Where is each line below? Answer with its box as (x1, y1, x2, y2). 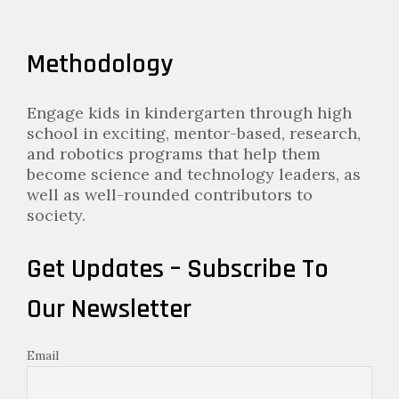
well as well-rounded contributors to (27, 183, 313, 205)
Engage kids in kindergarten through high (27, 102, 352, 123)
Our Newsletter (27, 291, 191, 326)
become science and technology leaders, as (27, 163, 361, 184)
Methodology (27, 46, 173, 81)
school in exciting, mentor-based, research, (27, 122, 361, 143)
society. (27, 204, 85, 225)
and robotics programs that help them (27, 142, 321, 164)
